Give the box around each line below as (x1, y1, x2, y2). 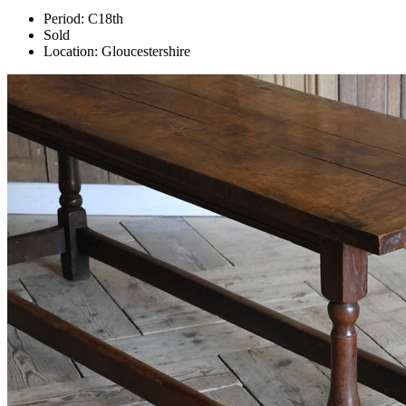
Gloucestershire (98, 43, 190, 60)
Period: (43, 11, 84, 27)
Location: (43, 43, 98, 60)
